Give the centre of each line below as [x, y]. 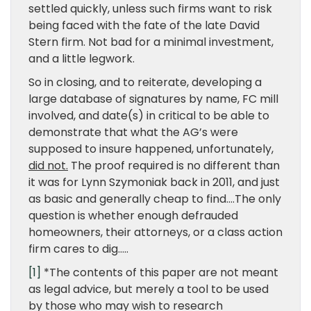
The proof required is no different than [174, 166]
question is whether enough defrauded [133, 216]
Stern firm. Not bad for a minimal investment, [151, 42]
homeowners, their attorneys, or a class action [155, 232]
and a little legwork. [82, 59]
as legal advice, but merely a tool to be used [149, 289]
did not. [48, 166]
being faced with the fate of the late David [144, 25]
